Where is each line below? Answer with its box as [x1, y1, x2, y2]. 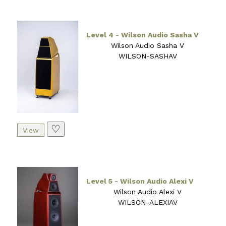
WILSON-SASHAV [118, 51, 177, 60]
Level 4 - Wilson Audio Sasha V [86, 30, 199, 39]
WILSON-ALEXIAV [118, 198, 178, 206]
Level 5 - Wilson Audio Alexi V [86, 177, 194, 185]
